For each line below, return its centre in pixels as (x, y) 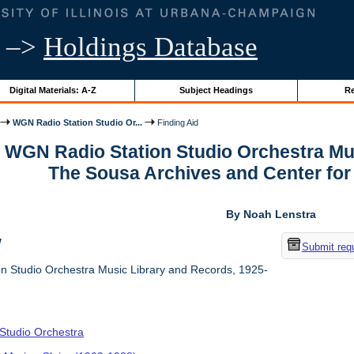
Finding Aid (177, 122)
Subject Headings (216, 90)
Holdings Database (151, 47)
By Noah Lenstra (271, 215)
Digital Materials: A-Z (53, 90)
